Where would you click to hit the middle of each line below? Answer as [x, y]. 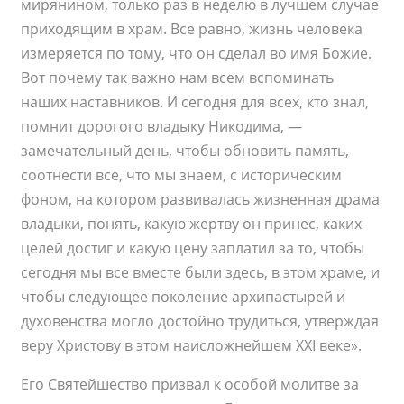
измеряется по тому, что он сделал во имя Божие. [197, 54]
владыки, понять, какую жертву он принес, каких [192, 224]
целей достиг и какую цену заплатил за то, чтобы [193, 248]
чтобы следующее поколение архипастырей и [184, 297]
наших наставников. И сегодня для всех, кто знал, [195, 102]
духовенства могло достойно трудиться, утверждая [200, 321]
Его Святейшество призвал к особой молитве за [190, 385]
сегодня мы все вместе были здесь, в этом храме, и [201, 273]
